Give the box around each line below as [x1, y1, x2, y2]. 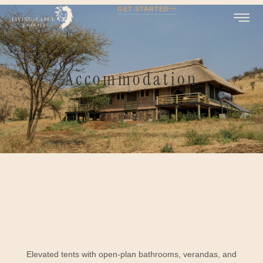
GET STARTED [117, 5, 169, 12]
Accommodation [65, 67, 198, 90]
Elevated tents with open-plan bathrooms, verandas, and [26, 249, 237, 259]
